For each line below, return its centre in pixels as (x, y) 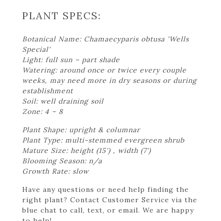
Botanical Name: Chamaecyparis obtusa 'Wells (106, 39)
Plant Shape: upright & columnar (81, 129)
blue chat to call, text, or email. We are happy (108, 210)
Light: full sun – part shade (71, 59)
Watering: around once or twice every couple (104, 70)
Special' (36, 49)
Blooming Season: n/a (62, 161)
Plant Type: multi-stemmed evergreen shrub (103, 140)
